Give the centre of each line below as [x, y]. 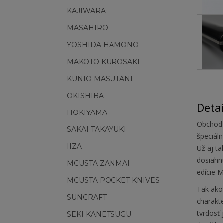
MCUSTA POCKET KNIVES [113, 180]
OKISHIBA [85, 96]
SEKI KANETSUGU [99, 214]
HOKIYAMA [87, 112]
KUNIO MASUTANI [100, 79]
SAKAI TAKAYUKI [97, 129]
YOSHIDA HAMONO [103, 45]
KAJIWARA [86, 11]
